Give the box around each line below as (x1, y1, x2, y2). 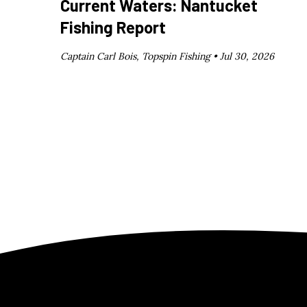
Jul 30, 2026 (220, 49, 274, 62)
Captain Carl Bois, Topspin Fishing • (60, 49, 220, 62)
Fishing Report (60, 16, 166, 37)
